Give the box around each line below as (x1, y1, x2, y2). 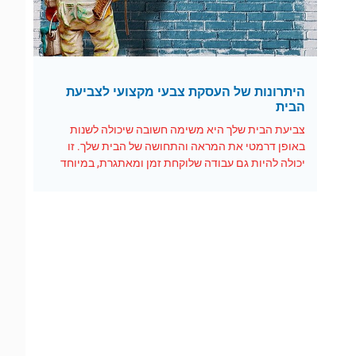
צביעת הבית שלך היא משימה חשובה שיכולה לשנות (69, 122, 305, 136)
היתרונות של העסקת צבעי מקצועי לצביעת (65, 83, 305, 99)
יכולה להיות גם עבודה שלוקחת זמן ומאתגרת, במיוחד (60, 156, 305, 169)
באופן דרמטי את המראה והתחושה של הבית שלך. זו (67, 139, 305, 153)
